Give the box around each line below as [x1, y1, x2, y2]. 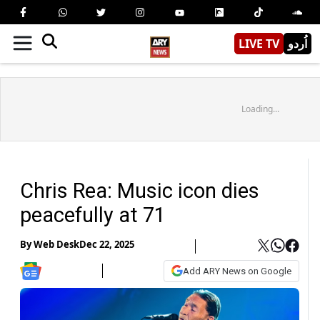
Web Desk [34, 238, 79, 251]
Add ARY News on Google [183, 265, 291, 276]
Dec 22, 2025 [79, 238, 134, 251]
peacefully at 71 [20, 202, 166, 227]
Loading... [241, 102, 279, 115]
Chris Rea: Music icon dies [20, 178, 259, 203]
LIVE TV [239, 35, 279, 51]
